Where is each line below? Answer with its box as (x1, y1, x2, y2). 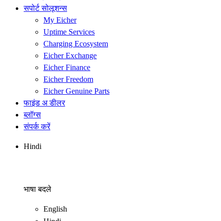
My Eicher (43, 15, 76, 24)
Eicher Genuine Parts (43, 86, 110, 95)
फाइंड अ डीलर (24, 98, 65, 107)
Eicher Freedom (43, 74, 93, 83)
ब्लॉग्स (24, 110, 41, 119)
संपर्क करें (24, 122, 50, 131)
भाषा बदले (24, 184, 51, 193)
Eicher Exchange (43, 51, 97, 60)
